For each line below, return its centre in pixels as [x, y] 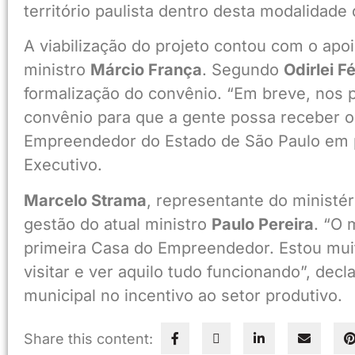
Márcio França [146, 70]
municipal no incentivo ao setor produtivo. [183, 295]
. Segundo [243, 70]
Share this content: [88, 339]
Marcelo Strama [85, 200]
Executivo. [63, 165]
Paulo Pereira [263, 224]
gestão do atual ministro [118, 224]
